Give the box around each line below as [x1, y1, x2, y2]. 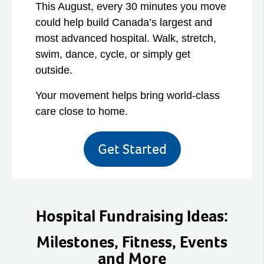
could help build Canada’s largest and [35, 16, 212, 29]
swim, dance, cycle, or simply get [35, 48, 190, 61]
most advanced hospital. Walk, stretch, [35, 32, 216, 45]
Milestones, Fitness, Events [37, 231, 227, 253]
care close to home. [35, 105, 128, 118]
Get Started [97, 139, 167, 159]
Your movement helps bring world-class [35, 90, 220, 102]
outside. [35, 64, 72, 77]
